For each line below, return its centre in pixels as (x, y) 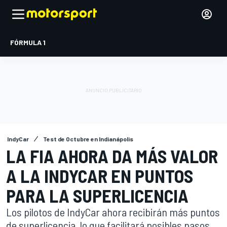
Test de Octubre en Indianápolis (88, 139)
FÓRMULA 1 (28, 42)
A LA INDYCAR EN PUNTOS (100, 176)
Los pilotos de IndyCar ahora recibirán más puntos (113, 212)
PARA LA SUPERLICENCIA (97, 195)
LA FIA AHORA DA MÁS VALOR (112, 156)
